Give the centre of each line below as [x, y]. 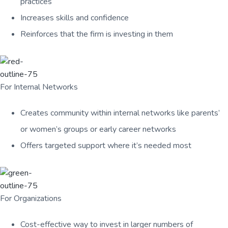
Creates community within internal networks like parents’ [120, 113]
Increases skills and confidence [75, 18]
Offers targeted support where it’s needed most [106, 146]
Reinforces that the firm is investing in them [97, 34]
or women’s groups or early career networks [98, 130]
